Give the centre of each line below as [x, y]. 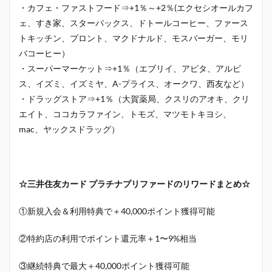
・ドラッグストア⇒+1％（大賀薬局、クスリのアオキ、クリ [134, 98]
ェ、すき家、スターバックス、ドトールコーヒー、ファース [134, 22]
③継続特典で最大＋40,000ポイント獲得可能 [104, 265]
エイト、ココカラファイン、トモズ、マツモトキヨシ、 [125, 114]
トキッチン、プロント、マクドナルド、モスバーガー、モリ [134, 38]
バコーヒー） [44, 53]
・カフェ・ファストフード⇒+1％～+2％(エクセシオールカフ [136, 7]
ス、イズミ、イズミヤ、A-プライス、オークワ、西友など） [134, 83]
